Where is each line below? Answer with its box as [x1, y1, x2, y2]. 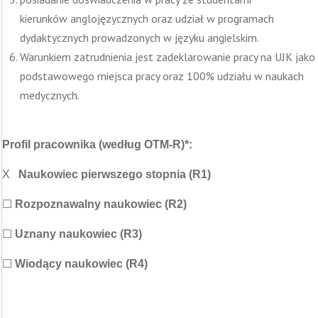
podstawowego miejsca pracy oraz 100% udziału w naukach [20, 69, 304, 83]
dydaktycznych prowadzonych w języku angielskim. [20, 31, 259, 45]
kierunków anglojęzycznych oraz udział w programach [20, 11, 274, 26]
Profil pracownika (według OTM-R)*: [2, 138, 192, 150]
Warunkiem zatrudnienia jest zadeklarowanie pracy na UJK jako [20, 50, 315, 64]
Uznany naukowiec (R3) [15, 228, 142, 240]
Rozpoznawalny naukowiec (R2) [15, 198, 187, 210]
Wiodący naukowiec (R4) [15, 258, 148, 270]
